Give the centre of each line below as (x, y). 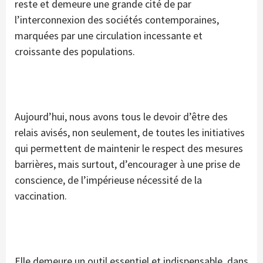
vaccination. (41, 196)
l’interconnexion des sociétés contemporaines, (117, 20)
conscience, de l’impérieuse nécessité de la (108, 180)
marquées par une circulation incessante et (109, 36)
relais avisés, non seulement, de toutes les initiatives (130, 133)
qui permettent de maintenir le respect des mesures (129, 149)
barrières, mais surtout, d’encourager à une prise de (127, 164)
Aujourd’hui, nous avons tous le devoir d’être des (121, 117)
